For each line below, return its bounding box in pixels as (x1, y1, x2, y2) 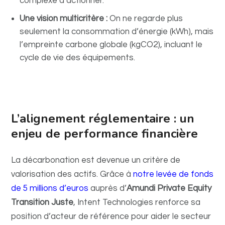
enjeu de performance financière (11, 126, 198, 142)
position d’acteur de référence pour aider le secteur (11, 212, 211, 221)
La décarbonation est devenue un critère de (11, 156, 181, 165)
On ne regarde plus (107, 14, 183, 23)
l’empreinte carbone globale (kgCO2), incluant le (20, 40, 203, 49)
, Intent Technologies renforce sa (73, 198, 201, 207)
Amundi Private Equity (127, 184, 212, 193)
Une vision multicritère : (20, 14, 108, 23)
